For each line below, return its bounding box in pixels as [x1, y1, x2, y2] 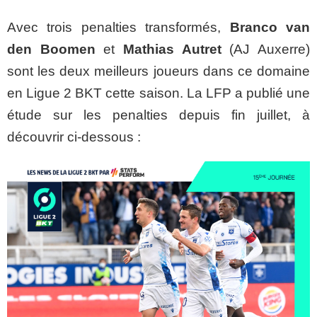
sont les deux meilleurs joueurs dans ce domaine [7, 64, 310, 79]
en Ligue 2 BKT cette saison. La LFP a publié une [7, 86, 310, 101]
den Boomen [7, 42, 96, 57]
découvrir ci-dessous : [7, 129, 141, 145]
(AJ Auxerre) [221, 42, 311, 57]
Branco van [229, 20, 311, 35]
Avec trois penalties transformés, [7, 20, 230, 35]
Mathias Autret [123, 42, 221, 57]
